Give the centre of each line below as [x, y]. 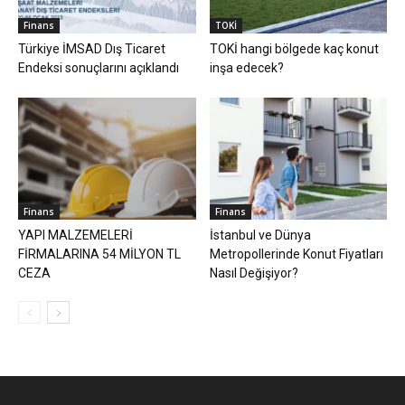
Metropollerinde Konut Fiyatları [296, 254]
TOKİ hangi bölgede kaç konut [294, 49]
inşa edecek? [246, 68]
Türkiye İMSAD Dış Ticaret [92, 49]
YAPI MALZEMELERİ [75, 235]
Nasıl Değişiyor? [254, 273]
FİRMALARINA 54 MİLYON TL [99, 254]
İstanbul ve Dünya [260, 235]
